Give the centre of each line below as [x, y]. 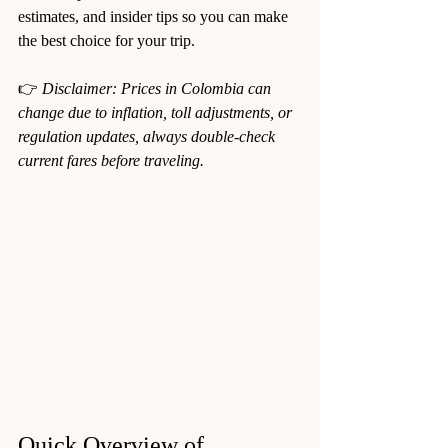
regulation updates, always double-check [148, 136]
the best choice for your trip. [106, 40]
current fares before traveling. [111, 160]
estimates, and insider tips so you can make [155, 16]
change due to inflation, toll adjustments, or [157, 112]
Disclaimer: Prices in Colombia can [158, 88]
